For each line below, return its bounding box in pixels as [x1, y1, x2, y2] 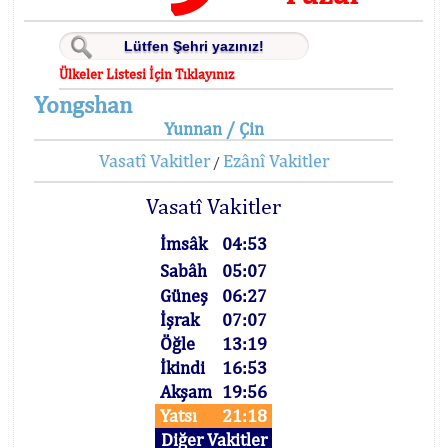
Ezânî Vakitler [222, 150, 329, 171]
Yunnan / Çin [163, 118, 264, 139]
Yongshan [34, 90, 132, 118]
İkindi [160, 357, 206, 378]
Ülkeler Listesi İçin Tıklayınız [59, 66, 235, 82]
